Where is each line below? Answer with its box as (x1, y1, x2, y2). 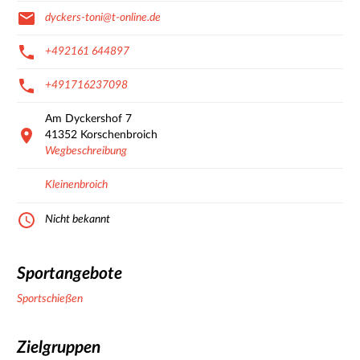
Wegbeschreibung (45, 145, 127, 157)
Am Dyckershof (45, 113, 122, 125)
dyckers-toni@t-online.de (45, 12, 161, 24)
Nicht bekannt (45, 214, 110, 226)
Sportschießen (17, 293, 83, 305)
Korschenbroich (80, 129, 157, 141)
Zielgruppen (17, 338, 100, 356)
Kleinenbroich (45, 179, 108, 191)
